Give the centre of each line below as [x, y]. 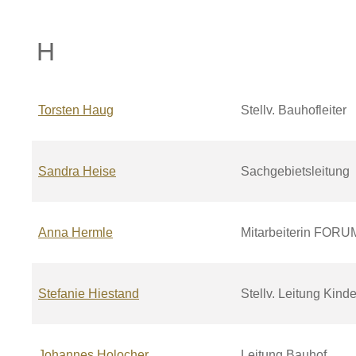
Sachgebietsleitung [295, 171]
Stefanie [62, 294]
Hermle [92, 232]
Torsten [59, 110]
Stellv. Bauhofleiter [294, 110]
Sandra [59, 171]
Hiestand [114, 294]
